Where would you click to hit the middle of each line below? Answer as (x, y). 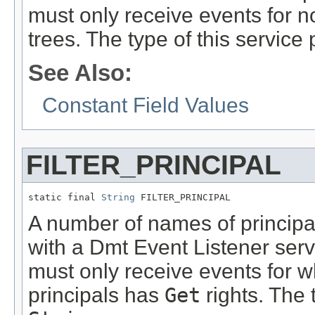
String (118, 197)
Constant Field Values (146, 105)
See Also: (80, 72)
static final (65, 197)
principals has (96, 295)
